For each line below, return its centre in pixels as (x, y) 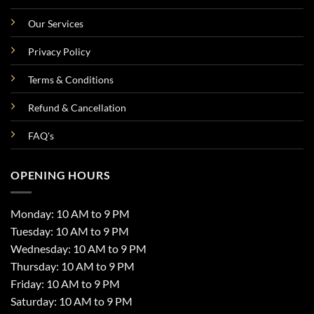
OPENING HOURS (61, 175)
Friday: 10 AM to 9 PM (65, 283)
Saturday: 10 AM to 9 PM (71, 301)
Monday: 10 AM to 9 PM (70, 213)
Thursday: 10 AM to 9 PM (73, 266)
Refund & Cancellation (77, 107)
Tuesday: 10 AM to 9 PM (70, 231)
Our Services (56, 23)
